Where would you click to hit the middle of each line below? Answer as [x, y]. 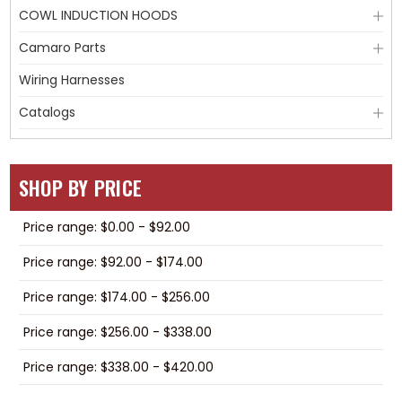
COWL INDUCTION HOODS [98, 15]
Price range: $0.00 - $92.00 [106, 227]
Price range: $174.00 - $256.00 [116, 297]
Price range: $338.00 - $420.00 [118, 367]
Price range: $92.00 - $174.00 [113, 262]
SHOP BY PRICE [80, 188]
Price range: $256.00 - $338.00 [117, 332]
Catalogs [47, 112]
